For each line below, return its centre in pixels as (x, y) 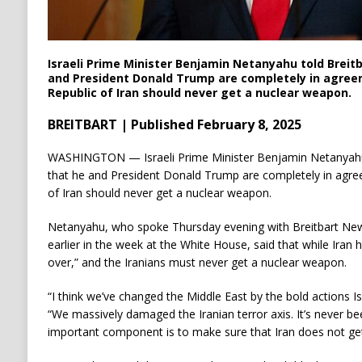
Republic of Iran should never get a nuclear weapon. (199, 93)
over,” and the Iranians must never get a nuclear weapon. (197, 263)
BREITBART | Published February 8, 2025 (174, 125)
